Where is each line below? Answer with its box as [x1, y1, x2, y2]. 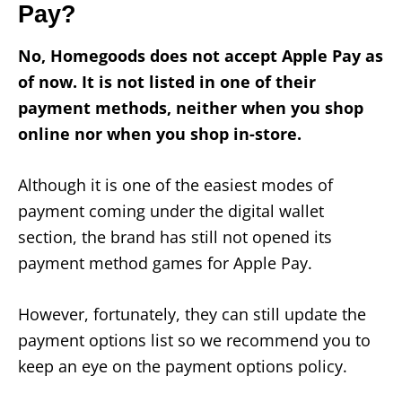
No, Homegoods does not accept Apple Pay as [18, 44, 383, 66]
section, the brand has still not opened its [18, 225, 332, 248]
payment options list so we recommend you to [18, 328, 371, 351]
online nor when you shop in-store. [18, 122, 301, 144]
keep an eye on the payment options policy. [18, 354, 347, 377]
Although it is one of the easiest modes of [18, 173, 333, 196]
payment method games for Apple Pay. [18, 251, 317, 274]
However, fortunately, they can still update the [18, 302, 366, 325]
